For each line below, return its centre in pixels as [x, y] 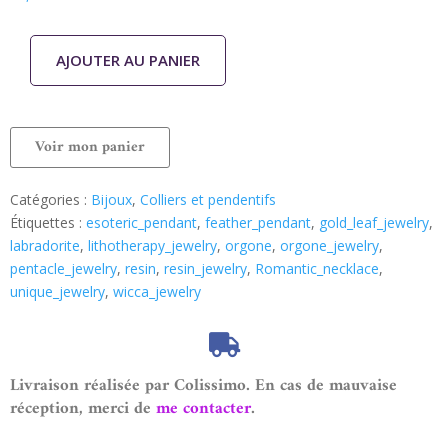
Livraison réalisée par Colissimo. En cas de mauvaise [203, 386]
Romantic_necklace [317, 269]
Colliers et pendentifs [208, 200]
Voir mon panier [90, 148]
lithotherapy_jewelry [152, 246]
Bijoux [111, 200]
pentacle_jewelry [63, 269]
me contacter [203, 409]
